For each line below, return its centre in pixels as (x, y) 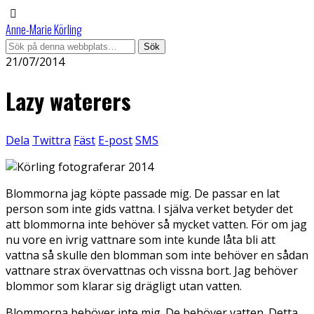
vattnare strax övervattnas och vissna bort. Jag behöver (152, 270)
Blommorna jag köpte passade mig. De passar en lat (143, 193)
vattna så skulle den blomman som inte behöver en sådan (157, 255)
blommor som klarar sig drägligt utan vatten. (124, 286)
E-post (115, 140)
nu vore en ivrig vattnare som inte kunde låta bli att (141, 239)
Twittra (52, 140)
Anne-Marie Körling (44, 29)
